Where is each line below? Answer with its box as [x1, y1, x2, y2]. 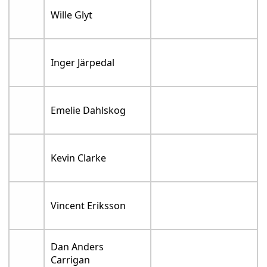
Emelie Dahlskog [51, 104, 126, 117]
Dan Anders [51, 240, 104, 254]
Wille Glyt [51, 8, 93, 22]
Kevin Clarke [51, 151, 107, 165]
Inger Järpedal [51, 56, 115, 70]
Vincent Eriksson [51, 199, 126, 213]
